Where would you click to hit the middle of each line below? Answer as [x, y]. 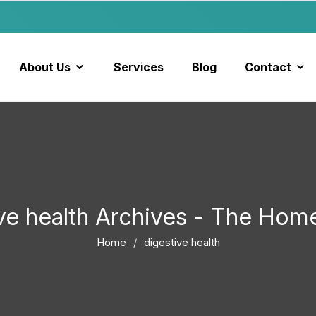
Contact [268, 67]
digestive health [182, 242]
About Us [44, 67]
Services [138, 67]
